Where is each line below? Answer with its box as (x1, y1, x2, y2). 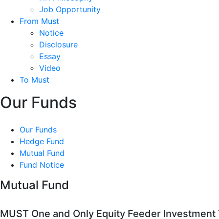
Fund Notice (20, 159, 64, 170)
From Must (20, 16, 59, 26)
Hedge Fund (20, 136, 64, 146)
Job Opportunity (39, 4, 101, 14)
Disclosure (39, 39, 78, 49)
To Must (20, 74, 49, 85)
